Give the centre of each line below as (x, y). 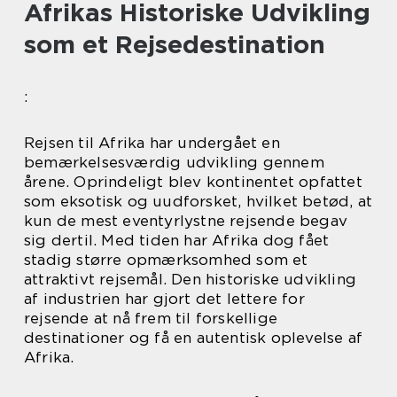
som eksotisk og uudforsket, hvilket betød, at (198, 201)
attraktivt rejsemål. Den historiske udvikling (191, 279)
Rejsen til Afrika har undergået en (152, 143)
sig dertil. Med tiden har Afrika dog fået (177, 240)
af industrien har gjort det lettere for (164, 299)
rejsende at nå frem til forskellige (151, 318)
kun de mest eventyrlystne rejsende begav (186, 221)
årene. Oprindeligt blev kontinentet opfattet (193, 182)
